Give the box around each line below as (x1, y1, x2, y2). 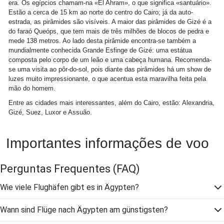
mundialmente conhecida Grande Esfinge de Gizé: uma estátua (8, 46, 192, 54)
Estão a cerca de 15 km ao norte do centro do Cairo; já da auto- (8, 8, 193, 16)
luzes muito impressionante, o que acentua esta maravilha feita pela (8, 74, 206, 82)
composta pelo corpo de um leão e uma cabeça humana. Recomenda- (8, 55, 211, 63)
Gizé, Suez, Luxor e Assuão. (8, 108, 92, 116)
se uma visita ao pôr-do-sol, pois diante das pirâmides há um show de (8, 65, 211, 73)
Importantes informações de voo (6, 135, 209, 151)
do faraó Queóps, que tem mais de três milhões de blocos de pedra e (8, 27, 209, 35)
